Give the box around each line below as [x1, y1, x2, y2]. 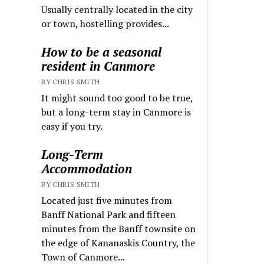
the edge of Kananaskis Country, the [41, 236, 196, 250]
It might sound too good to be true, [41, 91, 193, 105]
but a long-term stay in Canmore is [41, 105, 192, 119]
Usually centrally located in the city [41, 3, 193, 16]
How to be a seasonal [41, 44, 162, 61]
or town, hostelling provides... [41, 17, 170, 31]
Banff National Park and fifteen [41, 208, 176, 222]
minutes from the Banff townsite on [41, 222, 196, 236]
